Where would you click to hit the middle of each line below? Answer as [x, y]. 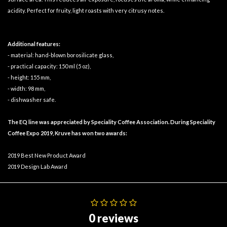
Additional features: [34, 44]
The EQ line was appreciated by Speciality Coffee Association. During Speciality [111, 122]
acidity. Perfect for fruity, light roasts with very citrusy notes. [86, 11]
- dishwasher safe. [32, 100]
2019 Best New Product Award [47, 156]
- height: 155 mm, [29, 78]
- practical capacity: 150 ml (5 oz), [49, 66]
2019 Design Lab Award [37, 167]
